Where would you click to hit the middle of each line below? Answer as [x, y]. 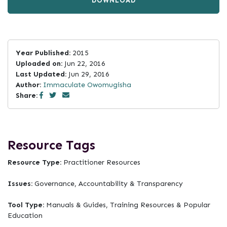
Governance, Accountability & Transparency [109, 184]
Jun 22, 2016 [84, 64]
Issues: [21, 184]
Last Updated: [41, 74]
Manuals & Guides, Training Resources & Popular [128, 205]
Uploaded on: [39, 64]
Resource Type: [35, 162]
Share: [27, 96]
